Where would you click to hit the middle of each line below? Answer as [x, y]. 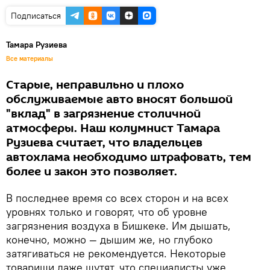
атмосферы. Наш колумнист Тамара [113, 128]
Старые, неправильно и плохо [95, 85]
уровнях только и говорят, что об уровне [107, 212]
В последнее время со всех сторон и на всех [117, 198]
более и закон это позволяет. [92, 171]
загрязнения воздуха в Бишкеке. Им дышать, [118, 225]
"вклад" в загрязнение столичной [103, 114]
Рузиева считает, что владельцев [104, 143]
